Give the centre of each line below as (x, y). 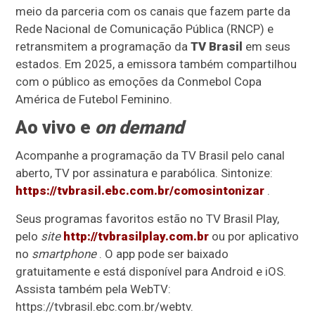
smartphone (64, 254)
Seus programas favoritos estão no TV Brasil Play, (148, 219)
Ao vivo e (56, 128)
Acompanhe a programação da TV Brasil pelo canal (150, 156)
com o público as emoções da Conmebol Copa (139, 82)
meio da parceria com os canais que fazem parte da (153, 12)
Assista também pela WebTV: (94, 289)
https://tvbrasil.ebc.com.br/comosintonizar (140, 191)
